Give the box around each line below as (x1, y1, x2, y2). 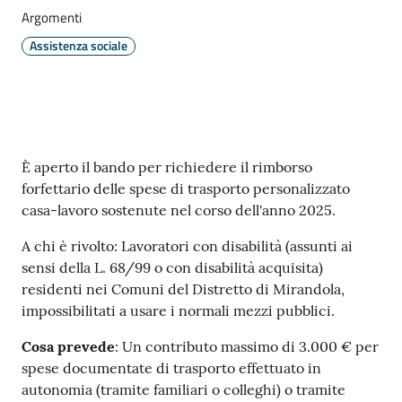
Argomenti (22, 7, 82, 29)
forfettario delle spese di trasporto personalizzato (22, 179, 350, 198)
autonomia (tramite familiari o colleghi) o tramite (22, 380, 345, 399)
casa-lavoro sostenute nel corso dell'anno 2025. (22, 201, 336, 220)
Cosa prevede (22, 337, 115, 356)
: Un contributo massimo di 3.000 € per (115, 337, 379, 356)
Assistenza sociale (30, 36, 127, 56)
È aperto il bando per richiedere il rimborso (22, 158, 312, 177)
